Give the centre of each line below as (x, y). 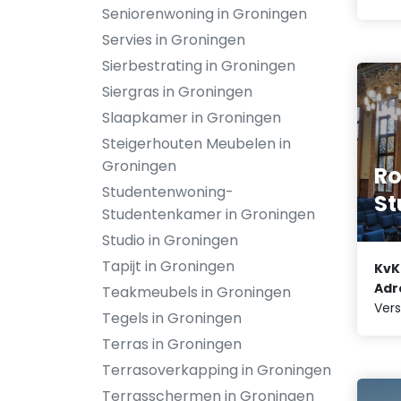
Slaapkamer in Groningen (192, 118)
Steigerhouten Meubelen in (196, 144)
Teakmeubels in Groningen (196, 292)
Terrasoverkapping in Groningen (217, 370)
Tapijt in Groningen (168, 266)
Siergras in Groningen (177, 92)
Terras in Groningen (172, 344)
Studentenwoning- (168, 192)
